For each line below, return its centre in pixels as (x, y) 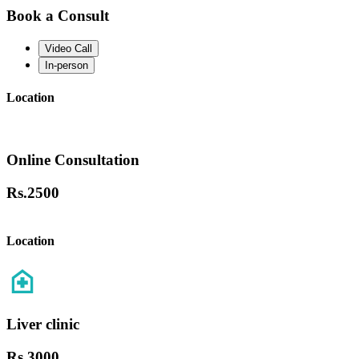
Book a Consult (58, 16)
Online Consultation (73, 160)
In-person (67, 65)
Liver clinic (43, 324)
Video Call (69, 48)
